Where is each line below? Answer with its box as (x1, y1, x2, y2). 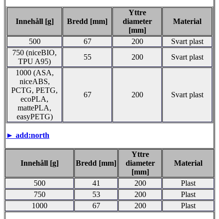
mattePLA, (18, 103, 51, 112)
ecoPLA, (21, 94, 48, 103)
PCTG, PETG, (11, 86, 58, 94)
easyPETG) (16, 112, 53, 121)
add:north (16, 131, 49, 139)
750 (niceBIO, (12, 48, 57, 57)
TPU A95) (18, 57, 51, 66)
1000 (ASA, (15, 68, 54, 77)
